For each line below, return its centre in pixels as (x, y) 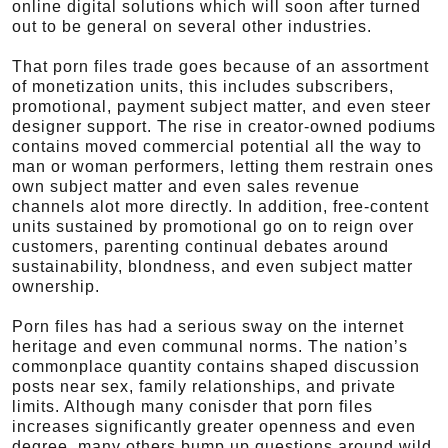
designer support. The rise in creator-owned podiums (224, 126)
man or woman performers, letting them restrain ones (223, 166)
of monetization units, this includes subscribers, (203, 86)
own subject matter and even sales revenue (186, 186)
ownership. (56, 286)
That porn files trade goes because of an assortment (220, 66)
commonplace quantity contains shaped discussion (216, 366)
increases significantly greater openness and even (214, 426)
